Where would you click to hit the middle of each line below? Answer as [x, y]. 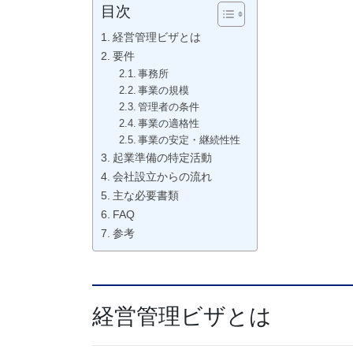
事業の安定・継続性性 [190, 139]
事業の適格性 [169, 123]
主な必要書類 [145, 195]
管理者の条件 [169, 106]
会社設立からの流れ [162, 176]
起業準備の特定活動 [162, 157]
